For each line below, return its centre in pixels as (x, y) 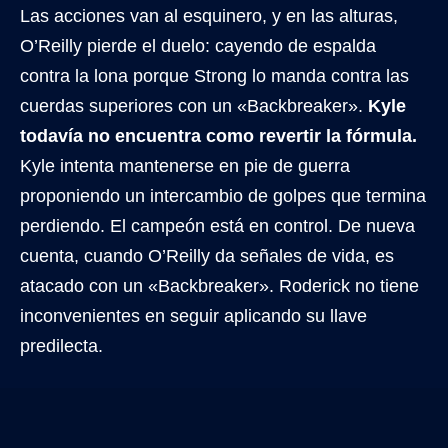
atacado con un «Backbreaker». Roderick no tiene (219, 286)
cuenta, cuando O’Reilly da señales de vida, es (207, 256)
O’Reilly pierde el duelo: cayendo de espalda (198, 46)
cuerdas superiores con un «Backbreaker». (194, 106)
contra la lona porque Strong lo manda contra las (214, 76)
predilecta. (61, 346)
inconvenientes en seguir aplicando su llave (193, 316)
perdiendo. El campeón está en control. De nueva (217, 226)
